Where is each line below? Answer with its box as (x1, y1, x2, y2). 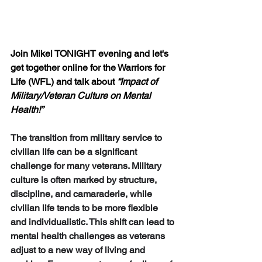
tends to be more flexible (54, 202, 160, 214)
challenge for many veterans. (11, 160, 132, 172)
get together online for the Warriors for (11, 62, 167, 74)
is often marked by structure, (39, 174, 159, 186)
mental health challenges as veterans (11, 230, 167, 242)
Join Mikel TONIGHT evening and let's (11, 48, 171, 60)
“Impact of (117, 76, 160, 88)
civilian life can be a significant (11, 146, 139, 158)
